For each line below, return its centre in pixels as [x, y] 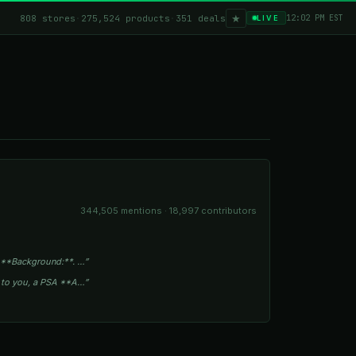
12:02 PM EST [315, 18]
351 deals [201, 18]
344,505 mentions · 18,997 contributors [168, 211]
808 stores [48, 18]
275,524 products [126, 18]
